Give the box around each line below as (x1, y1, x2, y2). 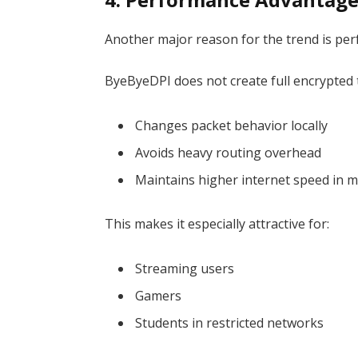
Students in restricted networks (135, 314, 324, 332)
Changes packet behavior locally (135, 116, 328, 134)
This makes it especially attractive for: (105, 215, 330, 233)
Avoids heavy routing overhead (135, 143, 322, 161)
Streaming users (135, 260, 235, 278)
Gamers (135, 287, 182, 305)
